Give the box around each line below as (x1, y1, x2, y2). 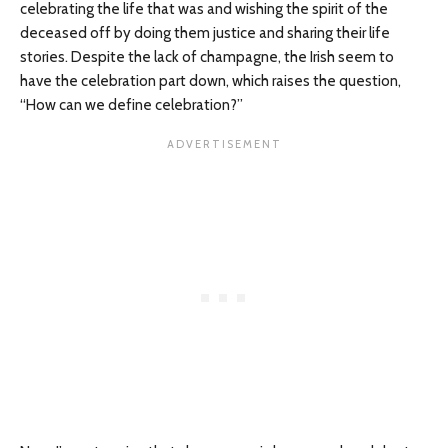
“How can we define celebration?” (20, 96, 243, 114)
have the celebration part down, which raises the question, (20, 72, 401, 90)
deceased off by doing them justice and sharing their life (20, 24, 390, 42)
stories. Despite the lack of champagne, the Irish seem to (20, 48, 394, 66)
